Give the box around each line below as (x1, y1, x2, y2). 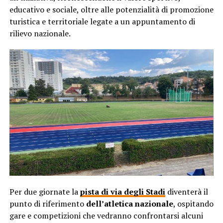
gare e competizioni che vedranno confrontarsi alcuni (9, 210, 203, 221)
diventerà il (165, 186, 208, 197)
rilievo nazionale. (9, 27, 71, 39)
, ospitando (173, 198, 214, 209)
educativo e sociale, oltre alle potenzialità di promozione (9, 3, 214, 15)
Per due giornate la (9, 186, 80, 197)
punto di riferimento (9, 198, 86, 209)
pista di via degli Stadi (80, 186, 165, 197)
